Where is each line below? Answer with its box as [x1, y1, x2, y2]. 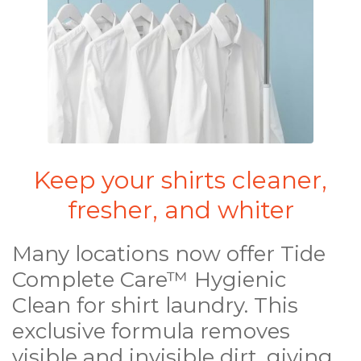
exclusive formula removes [12, 318, 290, 345]
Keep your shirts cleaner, [34, 165, 327, 196]
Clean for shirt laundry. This [12, 293, 298, 319]
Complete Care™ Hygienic [12, 267, 286, 293]
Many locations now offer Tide [12, 241, 326, 268]
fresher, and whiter [67, 195, 294, 226]
